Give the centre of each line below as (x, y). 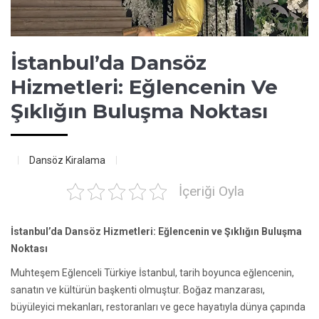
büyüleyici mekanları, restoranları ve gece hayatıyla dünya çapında (158, 307)
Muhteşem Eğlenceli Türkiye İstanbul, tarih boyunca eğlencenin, (152, 272)
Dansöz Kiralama (67, 160)
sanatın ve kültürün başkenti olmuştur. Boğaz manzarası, (138, 289)
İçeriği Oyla (211, 191)
